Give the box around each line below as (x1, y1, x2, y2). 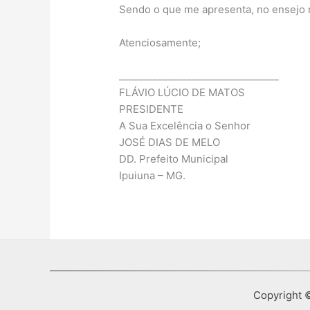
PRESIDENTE (119, 102, 184, 116)
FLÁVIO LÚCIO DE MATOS (119, 86, 246, 100)
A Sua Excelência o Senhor (119, 119, 251, 133)
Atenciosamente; (119, 36, 201, 50)
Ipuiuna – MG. (119, 169, 186, 183)
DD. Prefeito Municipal (119, 152, 229, 166)
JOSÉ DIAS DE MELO (119, 136, 221, 149)
